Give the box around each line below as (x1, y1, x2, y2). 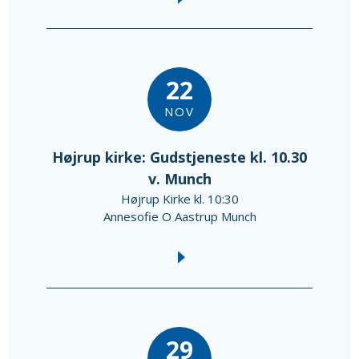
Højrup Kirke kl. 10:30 (120, 191, 239, 208)
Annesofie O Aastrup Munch (103, 208, 256, 225)
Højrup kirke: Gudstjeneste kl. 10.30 (52, 147, 307, 167)
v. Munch (147, 169, 212, 189)
